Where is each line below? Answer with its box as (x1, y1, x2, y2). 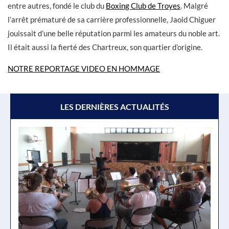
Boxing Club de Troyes (106, 1, 180, 10)
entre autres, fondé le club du (8, 1, 106, 10)
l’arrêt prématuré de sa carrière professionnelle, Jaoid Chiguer (8, 15, 216, 24)
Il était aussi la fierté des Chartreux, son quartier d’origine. (8, 42, 202, 52)
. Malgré (180, 1, 208, 10)
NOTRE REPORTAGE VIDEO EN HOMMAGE (8, 64, 160, 73)
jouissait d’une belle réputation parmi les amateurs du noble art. (8, 29, 220, 38)
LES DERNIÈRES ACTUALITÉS (60, 102, 169, 111)
